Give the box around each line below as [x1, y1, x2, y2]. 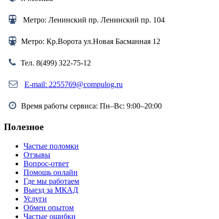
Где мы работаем [23, 176, 79, 185]
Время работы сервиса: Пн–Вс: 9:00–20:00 [21, 102, 162, 110]
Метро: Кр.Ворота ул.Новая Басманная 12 [21, 37, 160, 46]
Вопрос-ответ [23, 159, 69, 168]
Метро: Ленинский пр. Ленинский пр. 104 [21, 16, 165, 24]
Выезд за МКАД [23, 185, 78, 194]
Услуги [23, 194, 47, 203]
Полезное [4, 121, 44, 132]
